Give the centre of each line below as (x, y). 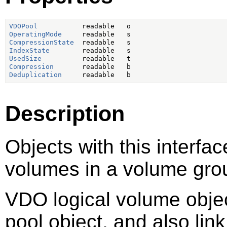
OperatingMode (35, 34)
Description (65, 113)
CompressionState (41, 43)
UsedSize (25, 59)
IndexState (29, 51)
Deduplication (35, 75)
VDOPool (23, 26)
